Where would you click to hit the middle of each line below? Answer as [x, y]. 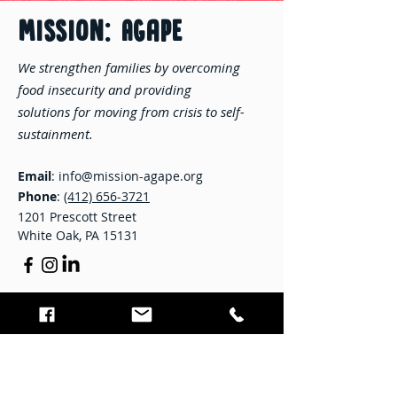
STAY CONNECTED [103, 337]
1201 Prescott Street [79, 217]
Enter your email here [90, 385]
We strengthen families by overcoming [129, 67]
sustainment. [55, 134]
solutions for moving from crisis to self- [131, 112]
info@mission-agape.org [131, 176]
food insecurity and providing [105, 90]
